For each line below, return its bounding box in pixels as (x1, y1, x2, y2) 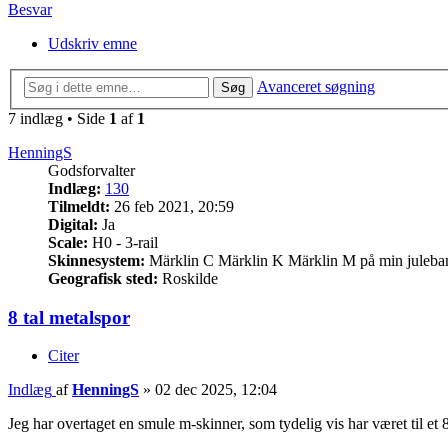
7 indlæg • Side (8, 109, 109, 127)
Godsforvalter (48, 161, 135, 179)
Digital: (48, 215, 98, 233)
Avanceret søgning (257, 77, 375, 95)
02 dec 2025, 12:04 (155, 381, 277, 399)
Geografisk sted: (48, 269, 158, 287)
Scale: (48, 233, 88, 251)
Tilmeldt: (48, 197, 110, 215)
